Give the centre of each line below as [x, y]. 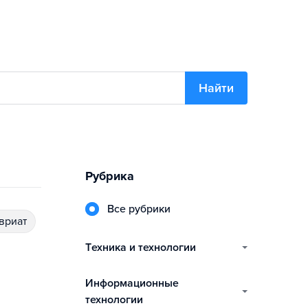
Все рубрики [142, 209]
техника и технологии [144, 247]
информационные [89, 283]
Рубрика [110, 176]
